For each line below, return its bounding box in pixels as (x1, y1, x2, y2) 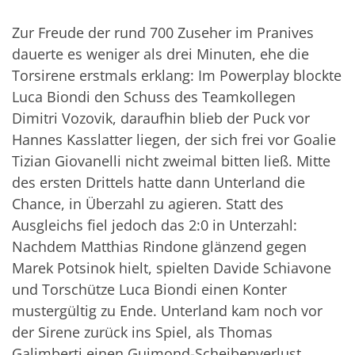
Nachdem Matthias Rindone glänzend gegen (12, 237, 307, 257)
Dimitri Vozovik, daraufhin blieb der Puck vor (12, 109, 310, 128)
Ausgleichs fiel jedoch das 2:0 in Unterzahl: (12, 216, 297, 235)
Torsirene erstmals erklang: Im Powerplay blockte (12, 66, 342, 86)
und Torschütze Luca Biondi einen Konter (12, 280, 287, 300)
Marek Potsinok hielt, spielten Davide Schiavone (12, 258, 331, 278)
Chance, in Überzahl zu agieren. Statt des (12, 194, 284, 214)
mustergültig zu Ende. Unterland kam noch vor (12, 301, 323, 321)
